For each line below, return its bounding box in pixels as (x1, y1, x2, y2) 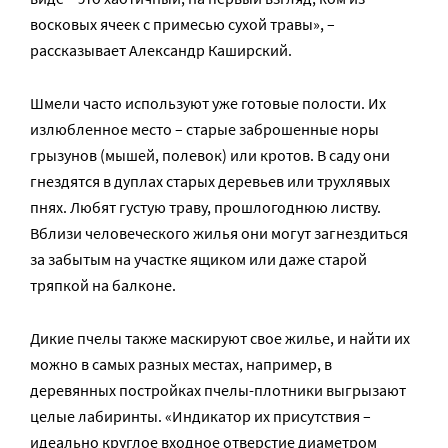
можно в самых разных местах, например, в (30, 354, 332, 375)
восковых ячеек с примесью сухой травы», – (30, 14, 335, 35)
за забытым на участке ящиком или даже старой (30, 249, 367, 270)
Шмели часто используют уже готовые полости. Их (30, 93, 386, 114)
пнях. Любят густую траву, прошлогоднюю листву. (30, 197, 381, 218)
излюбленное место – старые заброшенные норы (30, 119, 379, 140)
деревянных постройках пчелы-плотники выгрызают (30, 380, 406, 401)
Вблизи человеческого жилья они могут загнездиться (30, 223, 408, 244)
